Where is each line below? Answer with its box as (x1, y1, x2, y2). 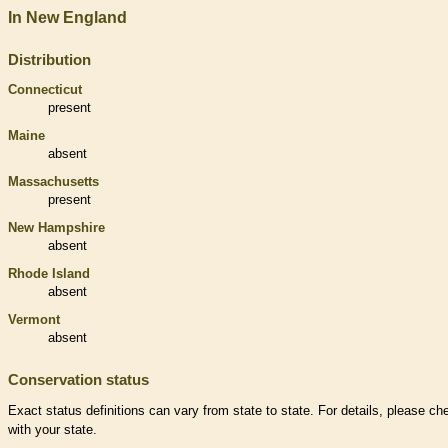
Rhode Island (8, 266, 90, 282)
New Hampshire (8, 220, 105, 236)
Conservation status (8, 371, 149, 389)
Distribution (8, 51, 91, 69)
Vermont (8, 312, 60, 328)
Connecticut (8, 82, 82, 98)
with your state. (8, 422, 97, 438)
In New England (8, 9, 127, 27)
